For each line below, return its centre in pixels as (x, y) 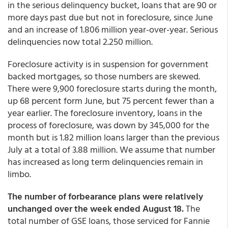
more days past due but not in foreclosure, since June (110, 17)
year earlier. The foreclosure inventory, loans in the (105, 113)
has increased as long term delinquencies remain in (105, 162)
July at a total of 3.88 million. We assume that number (111, 149)
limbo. (19, 174)
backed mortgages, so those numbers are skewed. (104, 76)
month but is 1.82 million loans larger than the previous (113, 137)
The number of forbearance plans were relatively (105, 196)
